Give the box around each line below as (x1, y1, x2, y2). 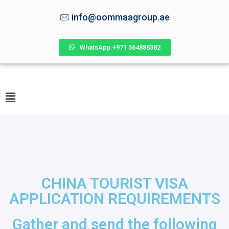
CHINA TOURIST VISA (41, 174, 188, 193)
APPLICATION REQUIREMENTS (9, 190, 220, 208)
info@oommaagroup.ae (71, 12, 170, 22)
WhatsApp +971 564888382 (79, 43, 161, 51)
